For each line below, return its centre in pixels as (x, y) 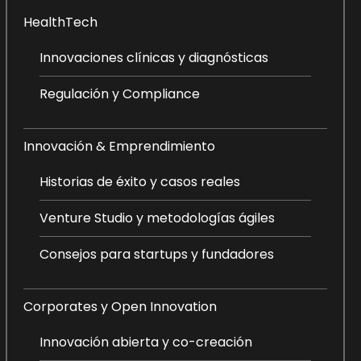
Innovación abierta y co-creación (145, 342)
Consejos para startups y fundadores (156, 254)
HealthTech (60, 22)
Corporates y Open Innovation (120, 307)
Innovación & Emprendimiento (119, 146)
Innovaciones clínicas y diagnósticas (154, 58)
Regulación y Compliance (119, 94)
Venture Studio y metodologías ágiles (157, 218)
